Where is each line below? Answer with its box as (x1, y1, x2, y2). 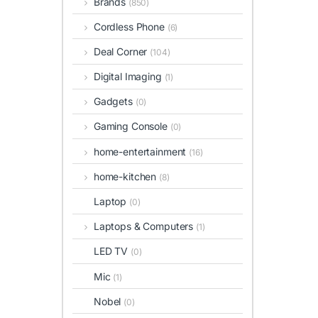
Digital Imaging (93, 70, 165, 83)
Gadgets (93, 95, 136, 108)
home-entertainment (93, 145, 190, 158)
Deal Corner (93, 45, 150, 57)
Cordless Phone (93, 20, 168, 33)
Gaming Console (93, 120, 170, 133)
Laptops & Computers (93, 220, 197, 233)
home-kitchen (93, 170, 160, 182)
